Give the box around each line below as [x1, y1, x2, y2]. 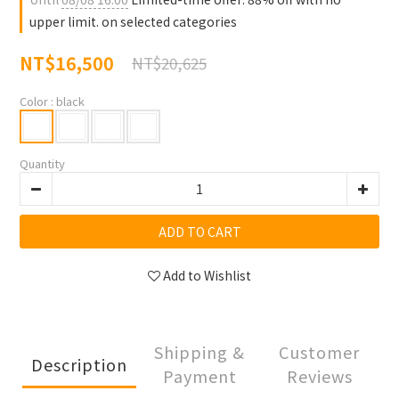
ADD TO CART [158, 223, 241, 241]
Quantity [20, 155, 65, 173]
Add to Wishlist [163, 266, 251, 285]
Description [31, 352, 128, 376]
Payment [162, 364, 237, 388]
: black [51, 93, 85, 110]
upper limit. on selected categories [29, 12, 237, 31]
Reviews [286, 364, 353, 388]
